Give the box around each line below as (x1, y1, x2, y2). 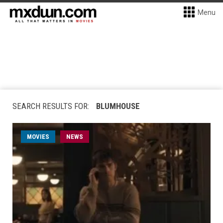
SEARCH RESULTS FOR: (12, 101, 91, 111)
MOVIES (27, 133, 49, 140)
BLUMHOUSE (96, 101, 140, 111)
